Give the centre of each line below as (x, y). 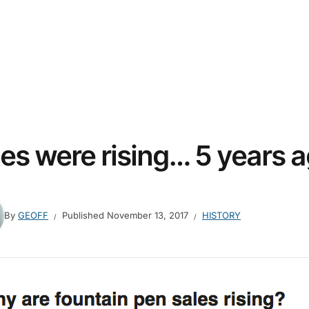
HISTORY (221, 216)
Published (84, 216)
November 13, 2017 (148, 216)
